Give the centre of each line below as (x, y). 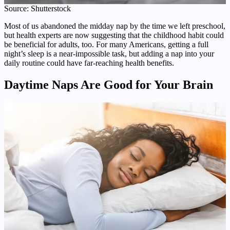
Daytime (28, 84)
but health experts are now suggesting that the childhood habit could (114, 35)
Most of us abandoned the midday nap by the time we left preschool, (115, 26)
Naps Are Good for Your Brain (132, 84)
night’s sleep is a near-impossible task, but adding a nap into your (109, 53)
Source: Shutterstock (37, 8)
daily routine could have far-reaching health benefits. (89, 63)
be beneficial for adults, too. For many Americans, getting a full (106, 44)
